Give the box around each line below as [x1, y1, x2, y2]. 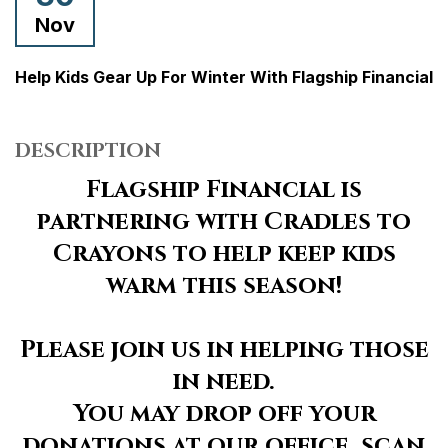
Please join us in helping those [19, 333, 429, 366]
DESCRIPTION [15, 136, 161, 164]
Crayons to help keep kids [52, 237, 396, 270]
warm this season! [106, 269, 342, 302]
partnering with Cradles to [37, 205, 411, 238]
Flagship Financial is [86, 173, 362, 206]
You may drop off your [72, 397, 376, 430]
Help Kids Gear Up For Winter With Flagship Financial [15, 66, 433, 87]
